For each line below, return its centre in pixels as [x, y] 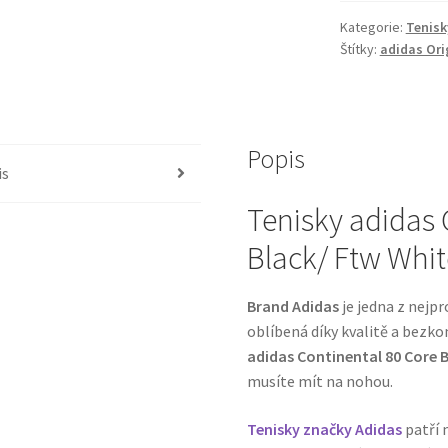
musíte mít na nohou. [320, 381]
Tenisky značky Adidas [325, 428]
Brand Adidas [293, 306]
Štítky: [359, 49]
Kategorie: [372, 27]
